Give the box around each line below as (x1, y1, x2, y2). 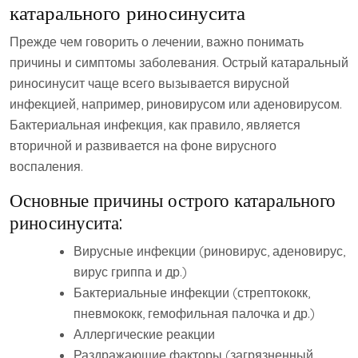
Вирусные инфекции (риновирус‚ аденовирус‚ (74, 243, 345, 260)
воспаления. (10, 158, 83, 175)
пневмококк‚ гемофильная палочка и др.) (74, 305, 315, 322)
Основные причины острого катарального (10, 189, 336, 213)
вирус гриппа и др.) (74, 264, 187, 280)
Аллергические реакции (74, 326, 215, 343)
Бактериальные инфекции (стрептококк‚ (74, 284, 310, 301)
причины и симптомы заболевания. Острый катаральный (10, 54, 348, 71)
